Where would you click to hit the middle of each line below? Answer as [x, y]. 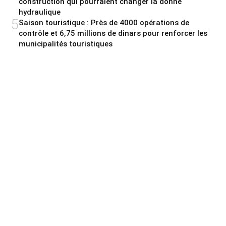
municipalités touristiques [66, 44]
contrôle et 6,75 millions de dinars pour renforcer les [113, 34]
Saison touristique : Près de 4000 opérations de [104, 23]
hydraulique [40, 12]
